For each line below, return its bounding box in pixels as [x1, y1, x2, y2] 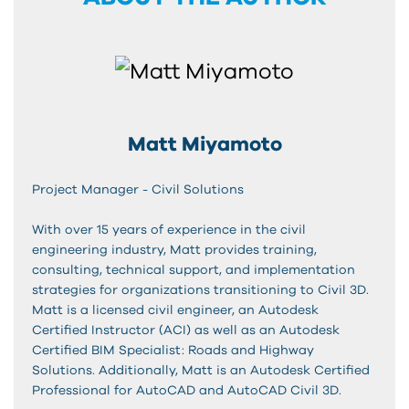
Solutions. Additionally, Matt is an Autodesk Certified [32, 363, 370, 377]
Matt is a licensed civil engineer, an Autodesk [32, 303, 319, 317]
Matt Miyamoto [127, 133, 282, 154]
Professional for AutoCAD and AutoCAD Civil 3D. [32, 383, 341, 397]
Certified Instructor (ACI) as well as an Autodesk [32, 323, 340, 337]
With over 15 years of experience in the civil [32, 223, 306, 236]
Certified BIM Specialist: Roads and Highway [32, 343, 314, 357]
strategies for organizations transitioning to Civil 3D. [32, 283, 369, 297]
